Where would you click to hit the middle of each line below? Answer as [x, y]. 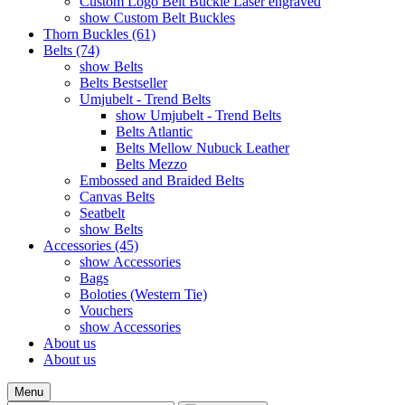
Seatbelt [102, 213]
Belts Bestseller [123, 83]
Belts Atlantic [154, 132]
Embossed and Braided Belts [162, 180]
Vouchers [106, 311]
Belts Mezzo [151, 164]
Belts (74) [71, 50]
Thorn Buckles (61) [99, 34]
